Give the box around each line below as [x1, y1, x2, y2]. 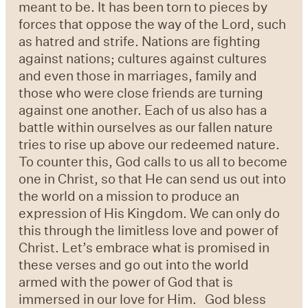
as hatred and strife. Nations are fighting [19, 32, 261, 50]
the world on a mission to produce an [19, 187, 240, 205]
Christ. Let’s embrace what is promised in [19, 239, 270, 256]
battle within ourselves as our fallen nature [19, 118, 274, 136]
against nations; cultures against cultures [19, 49, 267, 67]
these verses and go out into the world [19, 256, 250, 274]
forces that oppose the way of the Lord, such [19, 15, 287, 33]
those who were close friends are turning [19, 84, 264, 102]
